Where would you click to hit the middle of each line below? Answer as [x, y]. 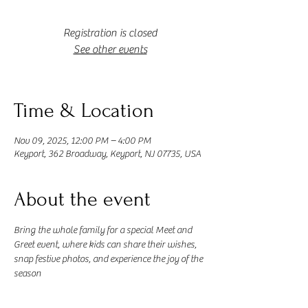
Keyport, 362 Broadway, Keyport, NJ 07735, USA [107, 154]
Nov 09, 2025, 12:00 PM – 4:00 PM [82, 141]
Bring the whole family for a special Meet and [104, 230]
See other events [110, 49]
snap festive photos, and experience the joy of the [109, 259]
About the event [82, 199]
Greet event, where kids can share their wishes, [106, 245]
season [27, 274]
